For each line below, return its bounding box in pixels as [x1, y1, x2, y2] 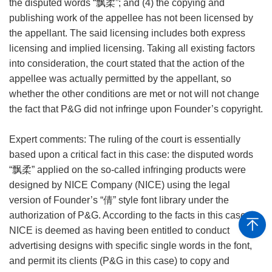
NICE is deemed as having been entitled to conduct [9, 225, 229, 236]
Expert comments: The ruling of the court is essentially [9, 134, 240, 145]
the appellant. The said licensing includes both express [9, 28, 245, 39]
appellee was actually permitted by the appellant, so [9, 73, 231, 84]
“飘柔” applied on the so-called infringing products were [9, 165, 246, 175]
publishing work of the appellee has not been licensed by [9, 13, 253, 24]
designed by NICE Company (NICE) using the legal [9, 180, 230, 191]
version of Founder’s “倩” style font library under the [9, 195, 229, 206]
